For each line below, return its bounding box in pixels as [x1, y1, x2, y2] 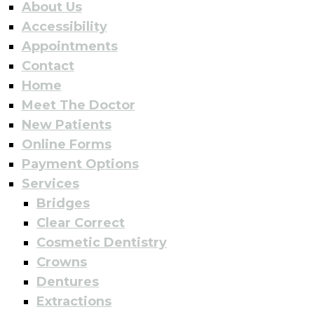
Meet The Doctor [21, 97, 135, 113]
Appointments [21, 38, 118, 54]
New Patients [21, 116, 111, 132]
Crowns [36, 254, 88, 270]
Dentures [36, 273, 100, 289]
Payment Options [21, 156, 139, 172]
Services [21, 175, 79, 191]
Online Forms [21, 136, 111, 152]
